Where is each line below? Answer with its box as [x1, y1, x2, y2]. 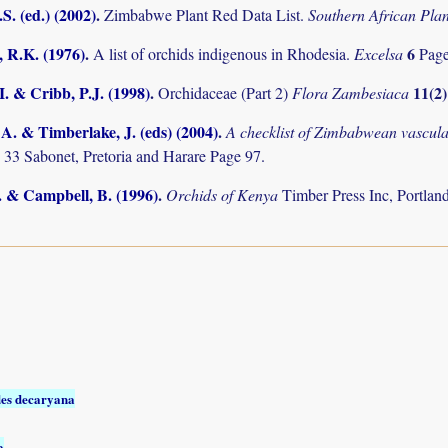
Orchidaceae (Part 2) [158, 82, 292, 104]
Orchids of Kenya [166, 184, 282, 206]
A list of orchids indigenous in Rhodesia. [93, 42, 354, 64]
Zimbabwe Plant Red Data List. [104, 3, 308, 25]
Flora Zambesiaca [292, 82, 413, 104]
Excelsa [354, 42, 407, 64]
